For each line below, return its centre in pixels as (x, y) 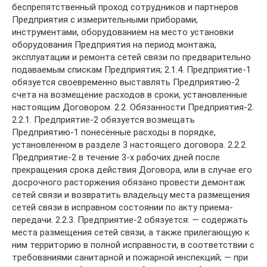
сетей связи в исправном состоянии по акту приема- (122, 207)
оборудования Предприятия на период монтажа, (114, 45)
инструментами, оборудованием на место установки (123, 32)
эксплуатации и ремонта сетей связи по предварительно (131, 57)
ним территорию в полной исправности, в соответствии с (133, 245)
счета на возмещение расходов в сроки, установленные (130, 95)
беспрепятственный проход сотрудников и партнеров (125, 7)
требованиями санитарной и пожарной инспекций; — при (130, 257)
